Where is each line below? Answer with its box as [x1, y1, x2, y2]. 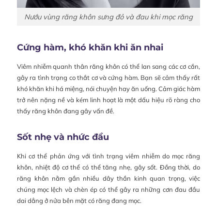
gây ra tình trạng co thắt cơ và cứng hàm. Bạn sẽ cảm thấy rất [17, 74, 200, 82]
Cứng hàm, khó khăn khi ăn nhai [17, 42, 163, 53]
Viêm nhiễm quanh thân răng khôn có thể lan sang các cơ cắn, [17, 62, 200, 71]
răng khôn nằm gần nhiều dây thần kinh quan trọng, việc [17, 174, 200, 183]
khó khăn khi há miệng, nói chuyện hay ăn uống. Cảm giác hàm [17, 85, 200, 93]
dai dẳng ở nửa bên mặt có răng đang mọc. [17, 197, 141, 205]
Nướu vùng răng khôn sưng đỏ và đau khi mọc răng [24, 12, 193, 21]
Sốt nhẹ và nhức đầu [17, 132, 109, 143]
